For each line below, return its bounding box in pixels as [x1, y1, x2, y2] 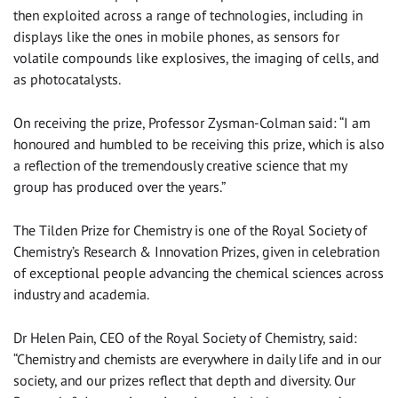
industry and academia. [13, 285, 148, 304]
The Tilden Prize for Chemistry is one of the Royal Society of [13, 221, 367, 240]
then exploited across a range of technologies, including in [13, 6, 362, 25]
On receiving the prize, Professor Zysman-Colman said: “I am [13, 114, 370, 132]
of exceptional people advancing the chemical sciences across [13, 264, 384, 283]
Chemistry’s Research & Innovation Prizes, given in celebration [13, 243, 379, 261]
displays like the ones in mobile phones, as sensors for [13, 28, 339, 46]
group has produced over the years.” [13, 178, 226, 196]
